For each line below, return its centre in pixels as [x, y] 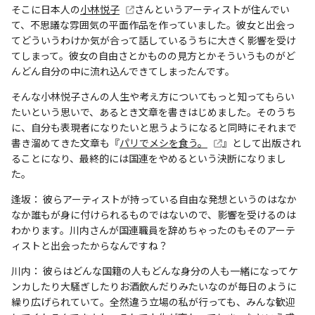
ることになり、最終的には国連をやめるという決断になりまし [149, 158]
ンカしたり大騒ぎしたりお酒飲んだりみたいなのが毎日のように [154, 286]
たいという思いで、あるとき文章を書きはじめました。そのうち [154, 111]
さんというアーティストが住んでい [212, 9]
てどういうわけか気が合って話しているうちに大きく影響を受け [154, 40]
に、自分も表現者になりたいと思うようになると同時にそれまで [154, 127]
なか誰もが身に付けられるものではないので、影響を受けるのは [154, 214]
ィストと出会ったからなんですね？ [90, 245]
